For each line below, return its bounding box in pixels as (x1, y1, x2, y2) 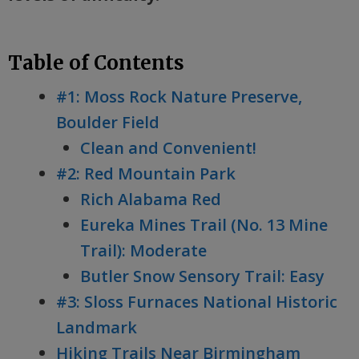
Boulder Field (56, 111, 159, 133)
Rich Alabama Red (80, 188, 221, 210)
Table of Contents (8, 50, 184, 75)
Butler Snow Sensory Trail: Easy (80, 265, 325, 287)
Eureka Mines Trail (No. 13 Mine (80, 214, 328, 236)
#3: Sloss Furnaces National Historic (56, 291, 337, 313)
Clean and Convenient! (80, 137, 256, 159)
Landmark (56, 317, 137, 338)
